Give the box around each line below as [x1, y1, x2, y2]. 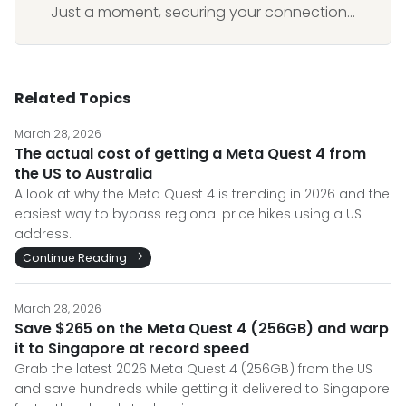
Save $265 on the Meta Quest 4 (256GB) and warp [14, 317, 389, 339]
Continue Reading [23, 249, 127, 266]
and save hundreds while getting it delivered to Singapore [14, 379, 390, 398]
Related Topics [14, 87, 130, 109]
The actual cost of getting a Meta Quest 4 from [14, 142, 366, 164]
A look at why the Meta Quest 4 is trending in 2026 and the [14, 184, 390, 203]
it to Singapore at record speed [14, 337, 249, 359]
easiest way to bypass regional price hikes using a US [14, 204, 362, 223]
